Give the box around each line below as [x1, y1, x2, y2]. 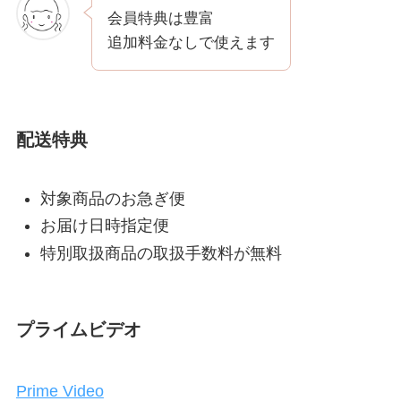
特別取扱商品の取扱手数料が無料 [39, 243, 282, 262]
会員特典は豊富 [107, 10, 214, 28]
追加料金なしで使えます [107, 34, 275, 52]
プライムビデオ [15, 319, 141, 339]
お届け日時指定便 [39, 217, 169, 235]
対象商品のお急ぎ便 [39, 189, 185, 208]
